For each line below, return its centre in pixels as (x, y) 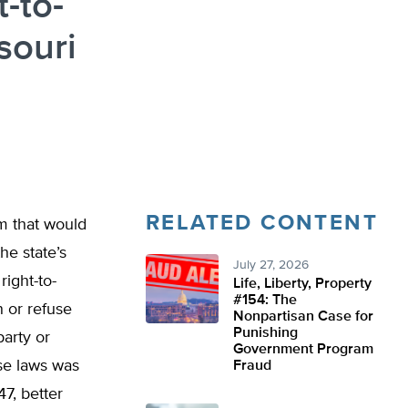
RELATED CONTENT (262, 223)
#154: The (265, 301)
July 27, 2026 (271, 265)
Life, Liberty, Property (302, 284)
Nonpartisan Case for (303, 317)
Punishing (265, 333)
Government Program (303, 350)
